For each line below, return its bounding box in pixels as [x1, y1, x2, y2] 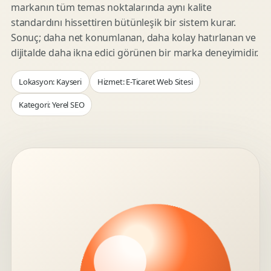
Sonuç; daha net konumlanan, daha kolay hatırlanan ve [11, 31, 256, 44]
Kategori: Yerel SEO [19, 99, 85, 110]
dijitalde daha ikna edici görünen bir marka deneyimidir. [11, 46, 259, 59]
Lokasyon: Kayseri [19, 76, 82, 87]
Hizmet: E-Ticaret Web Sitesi [97, 76, 193, 87]
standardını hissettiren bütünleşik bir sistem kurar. [11, 16, 237, 29]
